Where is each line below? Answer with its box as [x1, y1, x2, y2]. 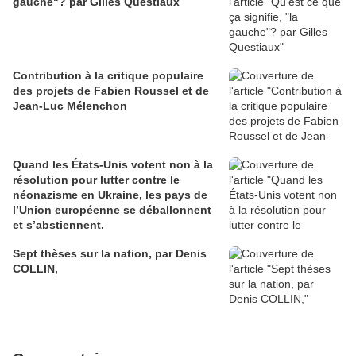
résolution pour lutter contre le [13, 173, 180, 187]
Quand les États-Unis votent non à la [13, 158, 213, 172]
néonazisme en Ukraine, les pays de [13, 188, 207, 202]
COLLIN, [13, 262, 58, 276]
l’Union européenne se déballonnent [13, 203, 211, 217]
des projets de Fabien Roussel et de [13, 84, 209, 98]
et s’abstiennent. [13, 219, 104, 232]
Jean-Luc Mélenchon [13, 99, 127, 113]
